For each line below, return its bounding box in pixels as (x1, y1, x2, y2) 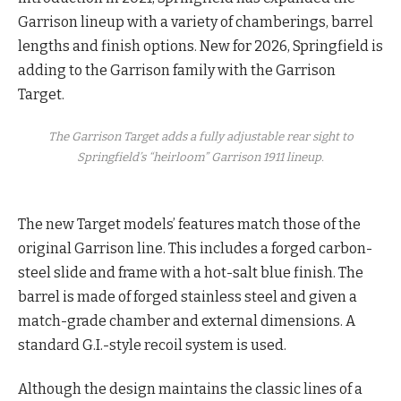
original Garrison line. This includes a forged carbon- (18, 239, 372, 257)
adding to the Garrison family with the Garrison (18, 62, 336, 80)
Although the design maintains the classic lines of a (18, 380, 363, 398)
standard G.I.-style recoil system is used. (18, 336, 286, 354)
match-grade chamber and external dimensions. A (18, 311, 355, 329)
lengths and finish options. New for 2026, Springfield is (18, 38, 383, 55)
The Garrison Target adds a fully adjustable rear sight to (47, 130, 354, 144)
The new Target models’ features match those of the (18, 215, 361, 233)
